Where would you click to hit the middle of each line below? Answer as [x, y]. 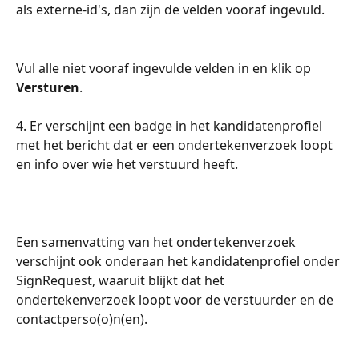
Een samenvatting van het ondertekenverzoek [157, 242]
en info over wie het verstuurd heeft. [129, 165]
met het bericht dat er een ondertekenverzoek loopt [176, 145]
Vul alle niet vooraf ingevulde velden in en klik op [165, 68]
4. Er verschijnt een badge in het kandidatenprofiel [171, 126]
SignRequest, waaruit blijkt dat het [122, 280]
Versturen [48, 87]
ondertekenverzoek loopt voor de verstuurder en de [176, 299]
